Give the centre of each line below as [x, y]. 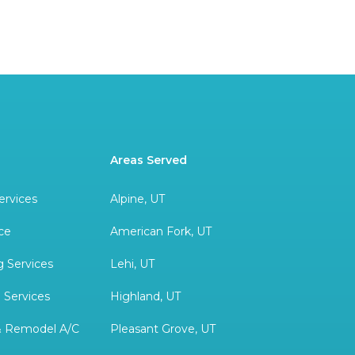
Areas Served [148, 160]
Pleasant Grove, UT [162, 329]
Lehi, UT [132, 264]
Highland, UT [145, 297]
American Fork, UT [160, 232]
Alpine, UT [137, 199]
